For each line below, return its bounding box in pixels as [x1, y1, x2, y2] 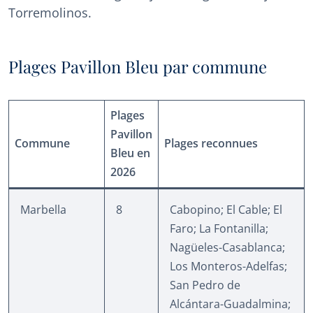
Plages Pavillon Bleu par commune [8, 55, 267, 78]
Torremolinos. [8, 4, 92, 22]
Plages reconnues [164, 136, 258, 152]
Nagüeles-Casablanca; [170, 240, 285, 256]
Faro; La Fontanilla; [170, 221, 268, 237]
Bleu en [110, 145, 150, 161]
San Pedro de [170, 277, 240, 293]
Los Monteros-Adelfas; [170, 259, 287, 275]
